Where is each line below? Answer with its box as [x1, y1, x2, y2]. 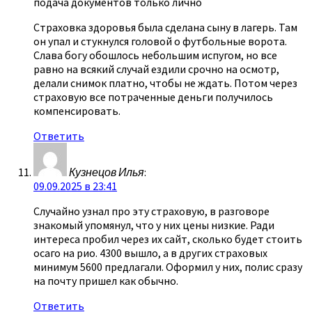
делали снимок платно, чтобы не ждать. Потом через [33, 75, 297, 90]
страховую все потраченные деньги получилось [33, 89, 273, 104]
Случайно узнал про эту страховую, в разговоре [33, 203, 270, 218]
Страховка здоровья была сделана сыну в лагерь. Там [33, 19, 297, 34]
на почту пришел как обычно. [33, 273, 178, 288]
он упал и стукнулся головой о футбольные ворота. [33, 33, 287, 48]
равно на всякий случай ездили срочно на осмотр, [33, 61, 279, 76]
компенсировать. [33, 103, 120, 118]
